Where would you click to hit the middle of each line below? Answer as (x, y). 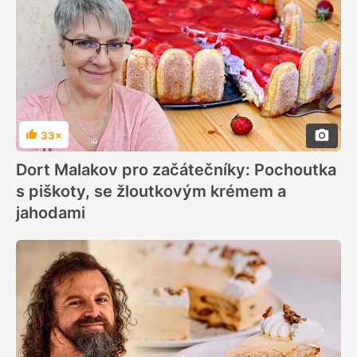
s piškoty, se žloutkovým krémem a (151, 191)
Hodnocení (53, 141)
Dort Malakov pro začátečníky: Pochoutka (176, 169)
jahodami (51, 212)
